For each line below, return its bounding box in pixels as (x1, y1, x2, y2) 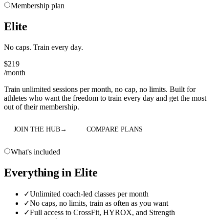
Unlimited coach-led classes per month (30, 189, 149, 198)
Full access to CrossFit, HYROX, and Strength (30, 208, 175, 217)
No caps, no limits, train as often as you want (30, 198, 168, 207)
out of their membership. (4, 102, 79, 111)
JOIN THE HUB (14, 125, 60, 133)
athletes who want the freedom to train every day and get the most (4, 93, 206, 102)
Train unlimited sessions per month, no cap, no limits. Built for (4, 85, 196, 93)
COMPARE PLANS (87, 125, 143, 133)
